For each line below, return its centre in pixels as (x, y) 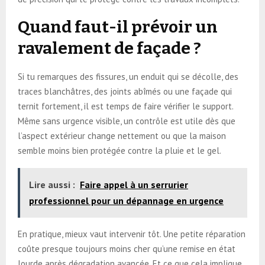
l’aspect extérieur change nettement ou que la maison (122, 135)
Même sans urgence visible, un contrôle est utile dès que (127, 121)
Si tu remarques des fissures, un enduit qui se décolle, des (128, 76)
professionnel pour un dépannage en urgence (126, 200)
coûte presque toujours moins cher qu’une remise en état (127, 248)
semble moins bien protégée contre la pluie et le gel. (119, 150)
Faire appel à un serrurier (134, 184)
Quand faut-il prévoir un (118, 27)
